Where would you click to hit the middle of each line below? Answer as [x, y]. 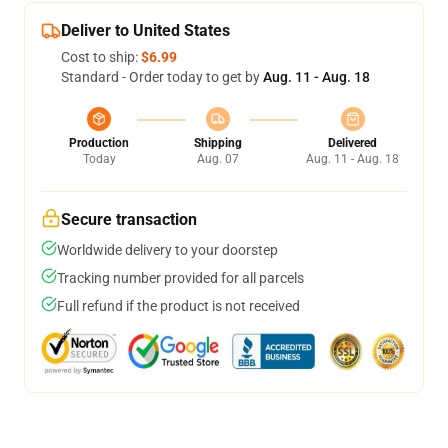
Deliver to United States [145, 30]
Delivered [352, 143]
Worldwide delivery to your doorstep [167, 250]
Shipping [217, 143]
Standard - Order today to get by [162, 77]
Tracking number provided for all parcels [180, 278]
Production [99, 143]
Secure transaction [129, 219]
